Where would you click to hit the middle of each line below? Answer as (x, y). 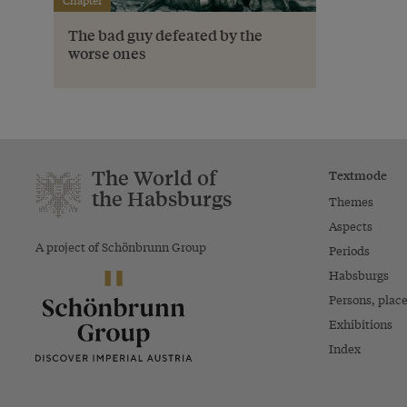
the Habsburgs (162, 199)
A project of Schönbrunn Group (121, 247)
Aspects (350, 226)
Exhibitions (360, 324)
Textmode (357, 175)
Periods (349, 251)
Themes (351, 202)
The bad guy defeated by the (165, 35)
